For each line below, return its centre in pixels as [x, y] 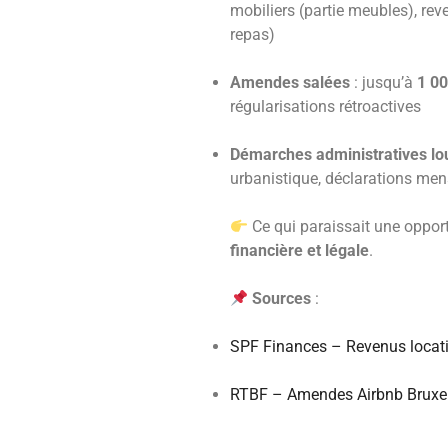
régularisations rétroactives [325, 107]
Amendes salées [290, 83]
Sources [282, 299]
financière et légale [299, 251]
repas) [252, 35]
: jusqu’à [383, 83]
